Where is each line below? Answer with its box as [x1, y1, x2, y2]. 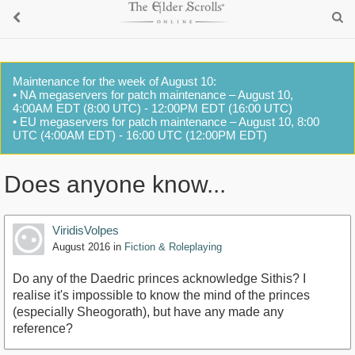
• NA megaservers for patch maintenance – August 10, [13, 88, 293, 101]
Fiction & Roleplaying [124, 241, 222, 254]
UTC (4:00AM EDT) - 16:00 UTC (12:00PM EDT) [13, 128, 267, 142]
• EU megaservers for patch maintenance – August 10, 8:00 [13, 115, 319, 128]
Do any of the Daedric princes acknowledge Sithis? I [13, 272, 306, 286]
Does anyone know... [4, 171, 226, 198]
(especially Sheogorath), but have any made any [13, 305, 284, 319]
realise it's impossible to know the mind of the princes [13, 288, 310, 303]
